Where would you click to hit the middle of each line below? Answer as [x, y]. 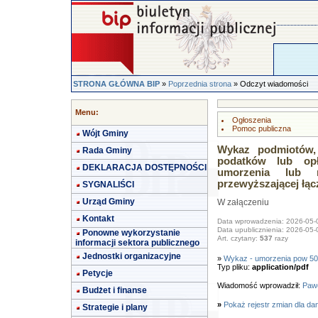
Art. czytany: [238, 238]
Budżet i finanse [115, 290]
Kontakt [98, 219]
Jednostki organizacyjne [132, 256]
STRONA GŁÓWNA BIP [116, 84]
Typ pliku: [234, 267]
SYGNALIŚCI [108, 185]
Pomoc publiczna [261, 128]
